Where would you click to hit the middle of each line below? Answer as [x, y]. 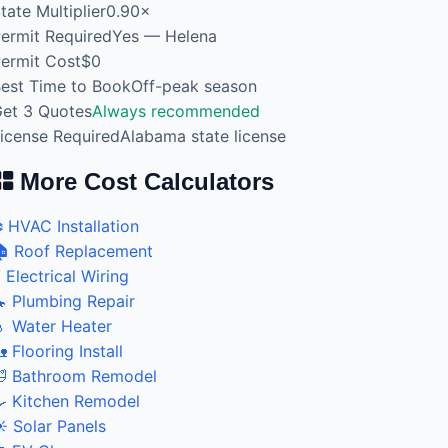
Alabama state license [203, 135]
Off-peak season [194, 85]
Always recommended [176, 110]
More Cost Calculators [143, 181]
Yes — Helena [164, 35]
